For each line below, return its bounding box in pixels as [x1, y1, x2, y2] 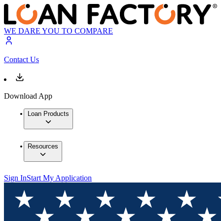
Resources [28, 143, 58, 150]
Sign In [4, 174, 27, 183]
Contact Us [4, 55, 39, 64]
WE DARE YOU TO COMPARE [4, 27, 113, 36]
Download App [4, 92, 52, 101]
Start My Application [27, 174, 92, 183]
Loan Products [28, 110, 69, 118]
